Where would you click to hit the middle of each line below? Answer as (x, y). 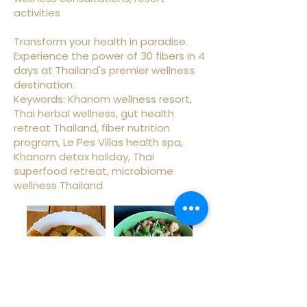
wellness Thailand (58, 185)
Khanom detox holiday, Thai (84, 157)
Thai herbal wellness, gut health (94, 113)
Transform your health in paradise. (101, 41)
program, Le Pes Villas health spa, (98, 142)
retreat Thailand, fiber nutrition (92, 128)
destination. (44, 85)
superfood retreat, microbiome (94, 171)
